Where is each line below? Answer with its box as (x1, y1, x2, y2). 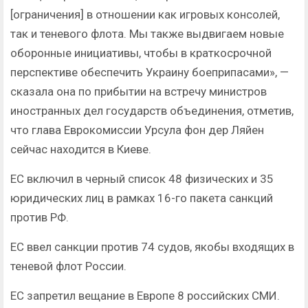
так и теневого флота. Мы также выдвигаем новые (10, 27, 284, 41)
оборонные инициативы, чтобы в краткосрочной (10, 46, 272, 60)
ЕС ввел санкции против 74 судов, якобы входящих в (10, 240, 294, 254)
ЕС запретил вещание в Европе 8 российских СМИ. (10, 289, 280, 303)
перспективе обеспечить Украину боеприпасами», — (10, 65, 289, 80)
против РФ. (10, 210, 69, 225)
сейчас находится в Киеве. (10, 142, 151, 157)
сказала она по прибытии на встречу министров (10, 85, 267, 99)
